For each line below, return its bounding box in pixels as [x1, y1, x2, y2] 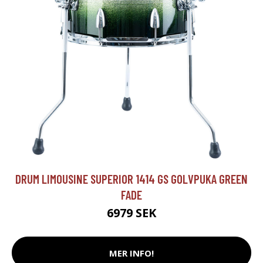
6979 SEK [107, 205, 156, 221]
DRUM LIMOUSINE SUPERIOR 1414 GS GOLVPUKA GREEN [15, 171, 248, 187]
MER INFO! [109, 247, 154, 259]
